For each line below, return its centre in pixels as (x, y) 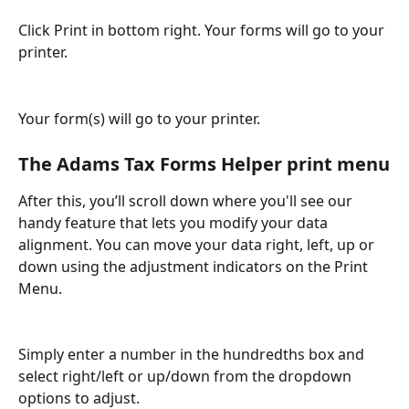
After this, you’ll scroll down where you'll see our (187, 200)
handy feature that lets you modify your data (175, 222)
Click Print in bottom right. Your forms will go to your (203, 31)
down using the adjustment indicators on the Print (195, 266)
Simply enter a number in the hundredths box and (193, 354)
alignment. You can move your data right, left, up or (198, 244)
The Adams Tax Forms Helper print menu (204, 163)
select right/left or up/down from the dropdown (187, 376)
